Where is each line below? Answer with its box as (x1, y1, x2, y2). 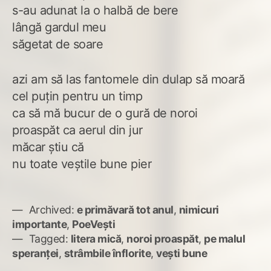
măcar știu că (12, 140, 84, 155)
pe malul (204, 232, 245, 246)
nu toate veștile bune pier (12, 157, 151, 172)
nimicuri (178, 203, 219, 217)
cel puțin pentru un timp (12, 89, 142, 104)
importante (12, 218, 67, 231)
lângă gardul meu (12, 20, 106, 35)
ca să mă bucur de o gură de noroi (12, 106, 198, 121)
